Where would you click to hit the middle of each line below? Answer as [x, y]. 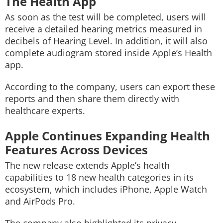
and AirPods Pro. [40, 201]
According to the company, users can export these [110, 87]
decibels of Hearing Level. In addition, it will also [106, 41]
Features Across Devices [76, 150]
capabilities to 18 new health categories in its [99, 177]
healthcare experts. [45, 111]
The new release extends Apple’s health [87, 165]
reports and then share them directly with [92, 99]
